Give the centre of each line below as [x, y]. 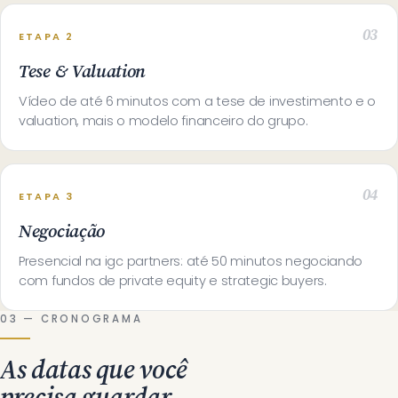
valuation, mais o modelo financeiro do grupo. [163, 121]
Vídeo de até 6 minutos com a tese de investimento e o [198, 101]
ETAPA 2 [47, 36]
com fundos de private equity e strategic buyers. [173, 281]
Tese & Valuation [83, 71]
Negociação [62, 231]
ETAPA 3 [47, 196]
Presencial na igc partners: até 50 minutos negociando [191, 261]
